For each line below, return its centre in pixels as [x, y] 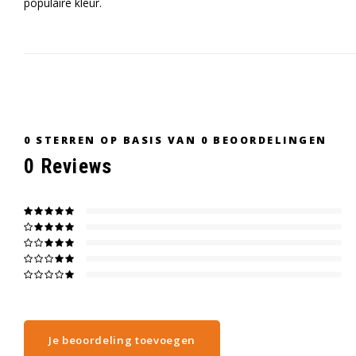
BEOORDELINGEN [268, 140]
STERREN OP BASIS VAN [116, 140]
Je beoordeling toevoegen [122, 340]
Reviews [74, 166]
